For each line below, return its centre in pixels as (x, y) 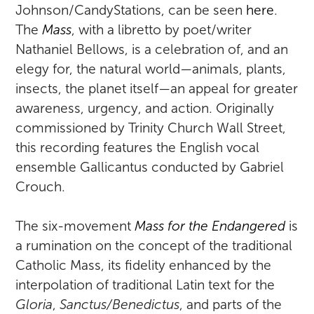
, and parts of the (231, 305)
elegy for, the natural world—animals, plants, (151, 69)
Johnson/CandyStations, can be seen (131, 11)
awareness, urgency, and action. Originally (145, 109)
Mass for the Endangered (210, 226)
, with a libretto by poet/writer (162, 30)
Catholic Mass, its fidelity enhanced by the (144, 266)
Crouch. (41, 187)
